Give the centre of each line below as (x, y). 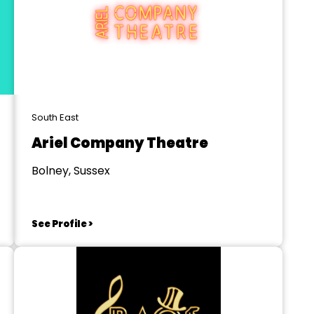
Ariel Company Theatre (120, 143)
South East (55, 117)
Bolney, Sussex (70, 171)
